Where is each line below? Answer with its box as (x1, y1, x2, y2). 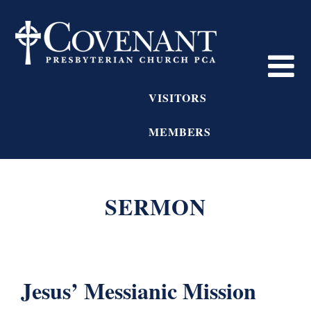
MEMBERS (149, 124, 212, 140)
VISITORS (149, 90, 207, 106)
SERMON (105, 190, 206, 223)
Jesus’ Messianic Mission (21, 274, 257, 307)
